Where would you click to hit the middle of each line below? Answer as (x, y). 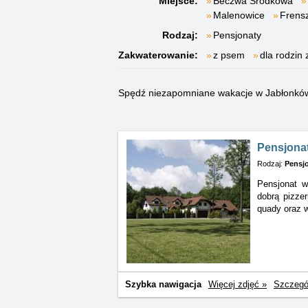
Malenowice (239, 15)
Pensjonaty (237, 35)
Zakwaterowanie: (158, 55)
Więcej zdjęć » (238, 285)
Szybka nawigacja (163, 285)
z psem (229, 55)
